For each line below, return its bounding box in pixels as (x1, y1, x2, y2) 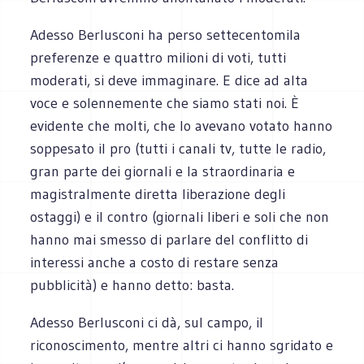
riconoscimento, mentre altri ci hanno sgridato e (30, 336, 334, 354)
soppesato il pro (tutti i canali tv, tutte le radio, (30, 139, 327, 158)
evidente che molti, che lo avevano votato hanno (30, 116, 333, 135)
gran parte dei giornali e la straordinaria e (30, 162, 296, 180)
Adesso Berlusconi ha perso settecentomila (30, 25, 301, 44)
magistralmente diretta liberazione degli (30, 184, 286, 203)
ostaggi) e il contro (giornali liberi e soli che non (30, 207, 330, 226)
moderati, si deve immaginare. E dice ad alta (30, 71, 309, 89)
